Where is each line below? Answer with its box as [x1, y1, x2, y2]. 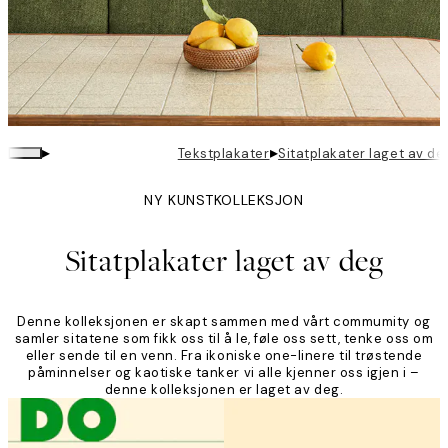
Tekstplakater [177, 144, 270, 162]
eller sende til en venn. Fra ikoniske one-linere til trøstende [25, 347, 423, 365]
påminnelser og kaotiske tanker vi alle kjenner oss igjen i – [28, 364, 420, 382]
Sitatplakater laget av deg [64, 241, 384, 282]
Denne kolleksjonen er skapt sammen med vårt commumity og [17, 313, 431, 331]
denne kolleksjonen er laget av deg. [104, 381, 344, 399]
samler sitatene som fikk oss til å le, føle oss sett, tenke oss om [14, 330, 434, 348]
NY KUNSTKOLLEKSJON [144, 191, 304, 210]
